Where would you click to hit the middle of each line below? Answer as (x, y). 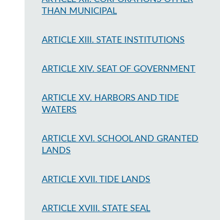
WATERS (59, 110)
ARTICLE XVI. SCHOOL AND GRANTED (120, 139)
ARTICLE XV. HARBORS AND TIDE (110, 98)
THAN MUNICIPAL (79, 11)
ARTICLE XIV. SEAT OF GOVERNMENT (119, 69)
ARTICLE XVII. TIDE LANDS (96, 180)
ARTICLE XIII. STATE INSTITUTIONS (113, 40)
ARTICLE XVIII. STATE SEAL (96, 209)
